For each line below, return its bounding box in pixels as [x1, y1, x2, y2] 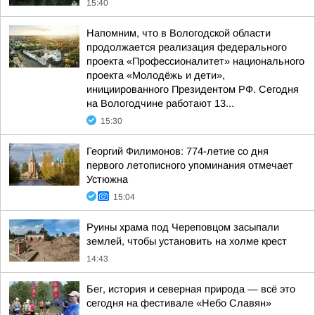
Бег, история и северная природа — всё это [86, 283, 295, 295]
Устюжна [86, 174, 128, 185]
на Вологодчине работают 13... [86, 98, 234, 109]
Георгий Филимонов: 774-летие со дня [86, 146, 269, 157]
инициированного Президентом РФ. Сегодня [86, 84, 299, 95]
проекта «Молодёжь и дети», [86, 70, 225, 81]
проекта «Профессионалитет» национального [86, 56, 304, 67]
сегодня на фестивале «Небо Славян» [86, 297, 271, 309]
